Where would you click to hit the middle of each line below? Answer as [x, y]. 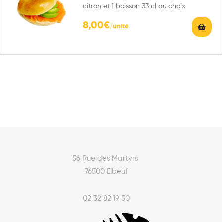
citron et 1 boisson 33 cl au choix [134, 7]
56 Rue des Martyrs [106, 158]
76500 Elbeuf [106, 171]
